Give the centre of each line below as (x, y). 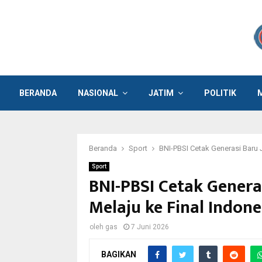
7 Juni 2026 (150, 227)
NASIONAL (98, 93)
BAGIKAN (119, 254)
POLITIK (220, 93)
